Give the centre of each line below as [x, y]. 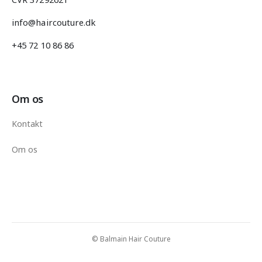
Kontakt [27, 124]
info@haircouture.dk [54, 23]
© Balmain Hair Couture [131, 239]
